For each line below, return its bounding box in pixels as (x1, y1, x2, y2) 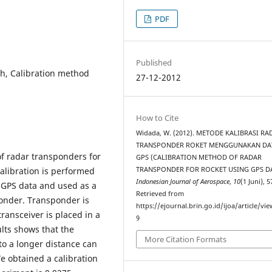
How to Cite (136, 112, 179, 123)
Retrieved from (136, 189, 185, 198)
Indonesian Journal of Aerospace (136, 177, 230, 186)
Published (136, 56, 172, 68)
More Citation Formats (144, 234, 227, 245)
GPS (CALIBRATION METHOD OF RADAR (136, 152, 262, 161)
